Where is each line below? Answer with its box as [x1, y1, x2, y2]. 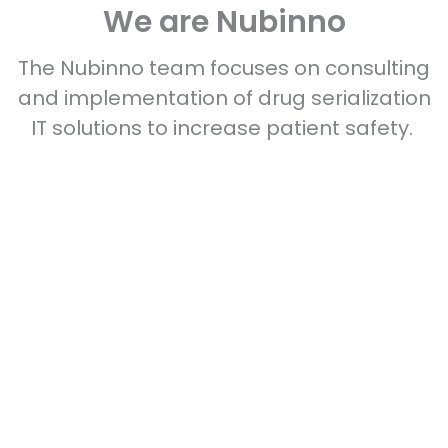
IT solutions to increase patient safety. [30, 113, 418, 142]
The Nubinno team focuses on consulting [18, 53, 430, 82]
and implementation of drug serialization [17, 83, 431, 112]
